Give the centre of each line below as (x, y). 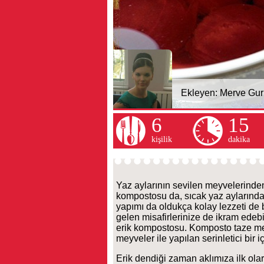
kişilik (162, 139)
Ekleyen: (200, 93)
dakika (239, 139)
